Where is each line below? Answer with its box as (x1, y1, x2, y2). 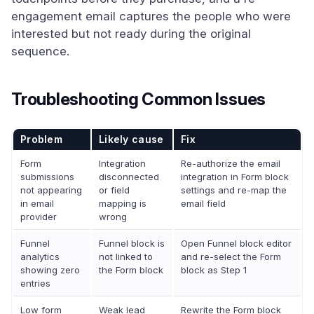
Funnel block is (99, 238, 165, 249)
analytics (20, 251, 60, 262)
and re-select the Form (181, 251, 281, 262)
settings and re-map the (181, 184, 287, 196)
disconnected (99, 171, 159, 182)
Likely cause (99, 133, 164, 145)
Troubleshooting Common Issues (11, 89, 266, 109)
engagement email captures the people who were (11, 9, 291, 23)
